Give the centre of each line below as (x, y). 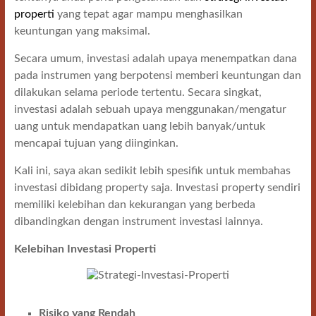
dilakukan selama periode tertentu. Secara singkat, (138, 92)
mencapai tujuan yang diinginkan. (96, 143)
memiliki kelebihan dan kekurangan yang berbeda (134, 205)
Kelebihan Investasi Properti (85, 249)
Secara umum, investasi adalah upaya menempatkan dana (155, 59)
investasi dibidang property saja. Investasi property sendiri (157, 188)
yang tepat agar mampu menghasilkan (148, 14)
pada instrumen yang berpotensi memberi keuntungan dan (157, 75)
